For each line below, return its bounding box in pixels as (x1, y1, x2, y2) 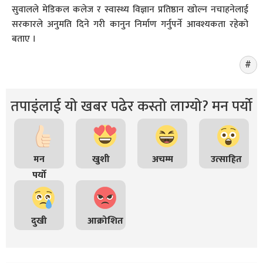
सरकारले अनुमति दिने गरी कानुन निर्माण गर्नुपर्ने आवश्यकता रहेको (12, 16, 248, 32)
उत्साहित (211, 151, 242, 167)
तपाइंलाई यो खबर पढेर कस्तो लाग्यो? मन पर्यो (11, 95, 252, 119)
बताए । (12, 31, 36, 47)
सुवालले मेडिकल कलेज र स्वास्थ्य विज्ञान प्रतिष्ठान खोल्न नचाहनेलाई (12, 2, 248, 18)
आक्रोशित (87, 213, 123, 229)
